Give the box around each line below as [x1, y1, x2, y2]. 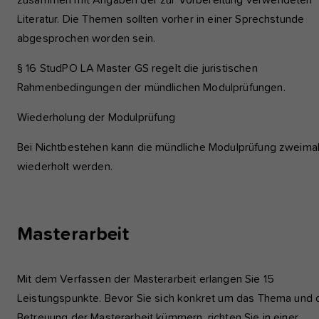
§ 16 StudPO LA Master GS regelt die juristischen [17, 63, 258, 74]
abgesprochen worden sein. [17, 33, 156, 44]
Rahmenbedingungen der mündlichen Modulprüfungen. [17, 82, 286, 93]
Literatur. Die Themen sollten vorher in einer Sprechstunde [17, 14, 305, 25]
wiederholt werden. [17, 161, 113, 172]
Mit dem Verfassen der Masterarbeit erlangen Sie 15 [17, 273, 275, 286]
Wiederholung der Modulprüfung [17, 112, 176, 123]
